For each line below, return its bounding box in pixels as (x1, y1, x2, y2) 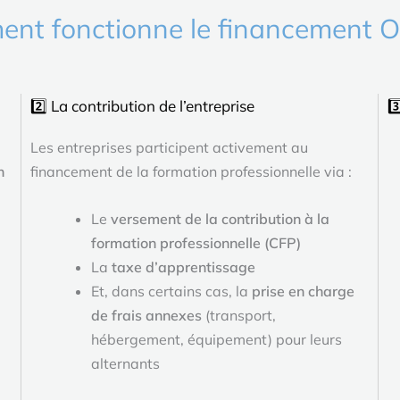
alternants (91, 354, 161, 372)
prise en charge (252, 281, 355, 300)
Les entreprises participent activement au (30, 137, 309, 156)
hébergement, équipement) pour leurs (91, 329, 343, 348)
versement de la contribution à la (111, 209, 330, 228)
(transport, (202, 305, 277, 324)
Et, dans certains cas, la (91, 281, 253, 300)
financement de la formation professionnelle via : (30, 162, 353, 180)
